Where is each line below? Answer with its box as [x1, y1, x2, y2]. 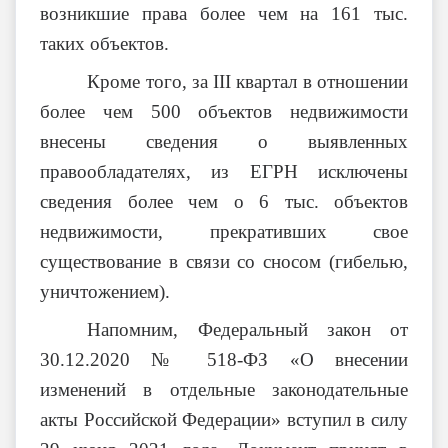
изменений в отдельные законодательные [40, 379, 408, 400]
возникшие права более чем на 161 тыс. [40, 3, 408, 24]
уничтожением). [40, 281, 170, 302]
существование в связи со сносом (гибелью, [40, 251, 408, 272]
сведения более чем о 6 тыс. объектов [40, 191, 408, 212]
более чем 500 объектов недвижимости [40, 101, 408, 122]
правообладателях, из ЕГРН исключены [40, 161, 408, 182]
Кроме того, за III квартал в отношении [87, 71, 408, 92]
